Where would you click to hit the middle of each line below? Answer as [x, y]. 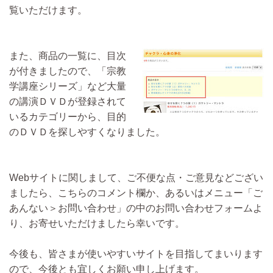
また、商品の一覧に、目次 [68, 56]
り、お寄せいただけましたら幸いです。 [97, 223]
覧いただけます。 [48, 10]
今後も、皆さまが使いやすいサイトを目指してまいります [136, 254]
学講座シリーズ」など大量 [68, 86]
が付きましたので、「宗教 [68, 71]
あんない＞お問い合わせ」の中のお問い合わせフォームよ [136, 208]
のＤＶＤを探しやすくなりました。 [87, 132]
